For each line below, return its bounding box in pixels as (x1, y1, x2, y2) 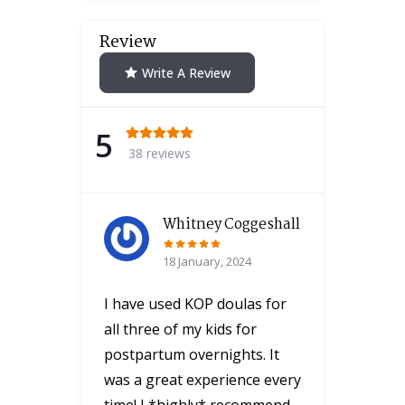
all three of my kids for (104, 318, 257, 339)
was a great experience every (104, 369, 301, 390)
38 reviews (128, 144, 191, 162)
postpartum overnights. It (104, 344, 279, 364)
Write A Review (142, 63, 231, 81)
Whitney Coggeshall (163, 212, 300, 236)
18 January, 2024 (163, 252, 251, 269)
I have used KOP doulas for (104, 293, 287, 314)
